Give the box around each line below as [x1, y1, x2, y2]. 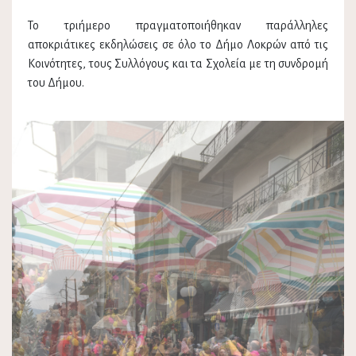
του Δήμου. [28, 76, 84, 90]
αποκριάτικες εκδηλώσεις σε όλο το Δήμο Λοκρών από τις [28, 38, 328, 52]
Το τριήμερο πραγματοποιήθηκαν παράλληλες [28, 19, 328, 33]
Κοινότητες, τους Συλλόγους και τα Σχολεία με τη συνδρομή [28, 57, 328, 71]
